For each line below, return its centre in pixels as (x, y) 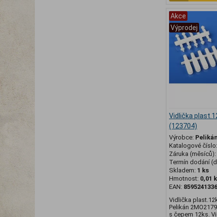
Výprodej (184, 28)
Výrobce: (182, 138)
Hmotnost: (185, 179)
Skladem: (183, 170)
